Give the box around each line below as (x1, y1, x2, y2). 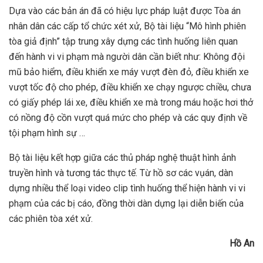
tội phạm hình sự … (9, 127, 85, 139)
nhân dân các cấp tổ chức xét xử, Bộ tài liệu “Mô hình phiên (9, 21, 246, 32)
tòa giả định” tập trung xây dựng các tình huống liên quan (9, 36, 238, 48)
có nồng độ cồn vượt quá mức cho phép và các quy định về (9, 112, 247, 124)
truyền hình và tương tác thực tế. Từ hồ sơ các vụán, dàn (9, 167, 233, 179)
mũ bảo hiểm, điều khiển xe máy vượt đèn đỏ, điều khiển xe (9, 66, 249, 78)
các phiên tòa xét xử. (9, 213, 93, 225)
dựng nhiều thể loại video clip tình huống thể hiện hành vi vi (9, 183, 245, 194)
